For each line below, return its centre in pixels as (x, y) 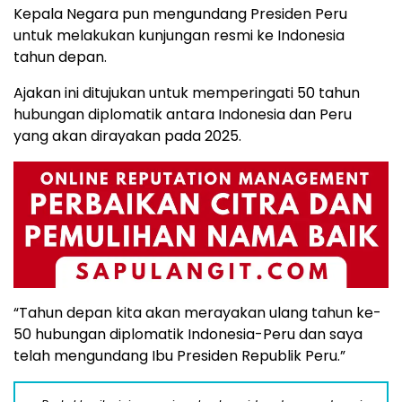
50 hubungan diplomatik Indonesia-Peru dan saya (188, 335)
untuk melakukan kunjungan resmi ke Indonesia (179, 36)
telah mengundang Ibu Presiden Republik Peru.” (179, 356)
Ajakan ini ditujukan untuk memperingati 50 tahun (187, 93)
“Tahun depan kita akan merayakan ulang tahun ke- (197, 313)
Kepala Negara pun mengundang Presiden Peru (180, 14)
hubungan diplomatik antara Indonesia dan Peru (183, 115)
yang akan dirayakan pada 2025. (127, 136)
